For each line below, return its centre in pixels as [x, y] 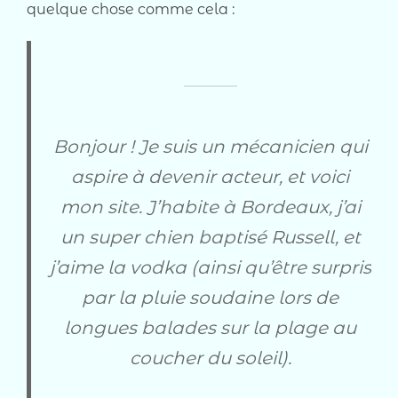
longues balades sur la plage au [210, 327]
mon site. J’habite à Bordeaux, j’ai [210, 207]
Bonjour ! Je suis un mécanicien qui [210, 146]
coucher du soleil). [210, 358]
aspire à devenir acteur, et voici [210, 176]
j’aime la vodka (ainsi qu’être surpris [210, 267]
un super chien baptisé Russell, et [210, 237]
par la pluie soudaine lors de [210, 297]
